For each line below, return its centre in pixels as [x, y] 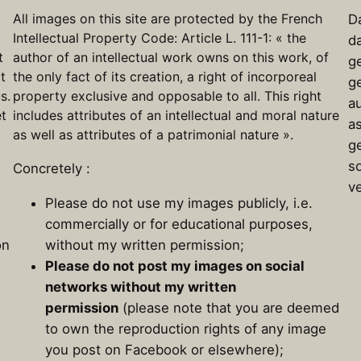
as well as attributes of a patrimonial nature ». [153, 135]
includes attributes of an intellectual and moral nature [176, 116]
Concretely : [52, 169]
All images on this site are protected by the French [168, 19]
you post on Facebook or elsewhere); [164, 349]
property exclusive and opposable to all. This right [167, 96]
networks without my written [141, 286]
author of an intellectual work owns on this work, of [171, 58]
